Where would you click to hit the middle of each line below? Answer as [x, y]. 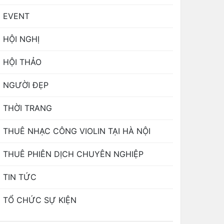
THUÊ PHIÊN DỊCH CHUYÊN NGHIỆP [73, 154]
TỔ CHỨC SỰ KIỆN [40, 200]
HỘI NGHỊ [21, 39]
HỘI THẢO [22, 62]
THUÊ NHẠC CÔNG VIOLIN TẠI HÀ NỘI [77, 131]
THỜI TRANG [27, 108]
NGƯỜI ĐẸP [26, 85]
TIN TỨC [20, 177]
